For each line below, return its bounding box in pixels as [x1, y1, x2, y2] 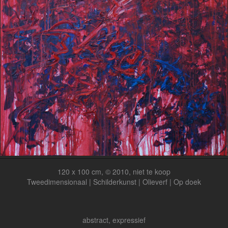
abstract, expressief [82, 215, 146, 225]
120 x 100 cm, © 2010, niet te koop [58, 166, 170, 177]
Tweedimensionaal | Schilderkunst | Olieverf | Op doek [27, 177, 201, 187]
